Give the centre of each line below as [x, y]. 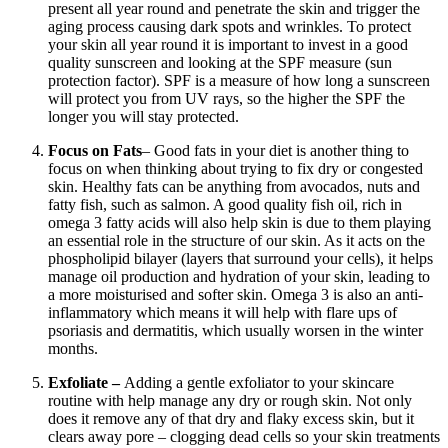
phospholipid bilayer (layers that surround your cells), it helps [240, 259]
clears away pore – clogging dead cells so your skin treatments [244, 437]
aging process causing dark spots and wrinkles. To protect [229, 27]
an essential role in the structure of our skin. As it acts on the [236, 241]
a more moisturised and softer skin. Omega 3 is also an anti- [235, 295]
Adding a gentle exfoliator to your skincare [259, 383]
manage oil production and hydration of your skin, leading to [239, 277]
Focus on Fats [95, 151]
